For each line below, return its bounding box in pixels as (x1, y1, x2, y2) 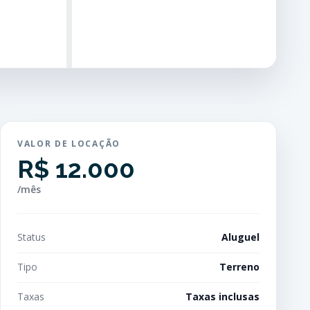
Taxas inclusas (185, 290, 259, 303)
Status (17, 230, 46, 244)
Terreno (219, 260, 259, 273)
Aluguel (221, 230, 259, 244)
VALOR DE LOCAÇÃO (17, 138, 120, 149)
